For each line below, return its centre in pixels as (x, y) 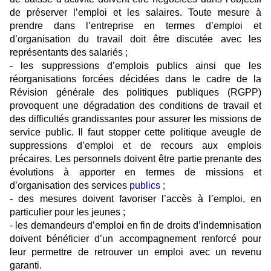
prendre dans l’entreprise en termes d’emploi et (135, 26)
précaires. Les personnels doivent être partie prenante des (135, 159)
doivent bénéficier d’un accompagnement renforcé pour (135, 239)
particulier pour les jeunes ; (67, 212)
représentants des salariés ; (69, 53)
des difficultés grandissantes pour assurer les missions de (135, 119)
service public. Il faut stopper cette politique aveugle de (135, 132)
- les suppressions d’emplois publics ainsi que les (135, 66)
